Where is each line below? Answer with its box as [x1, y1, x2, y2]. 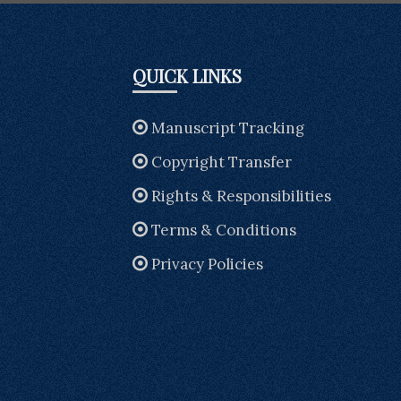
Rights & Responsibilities [150, 185, 331, 206]
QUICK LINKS [132, 63, 242, 88]
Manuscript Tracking [150, 117, 304, 138]
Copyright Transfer [150, 151, 292, 172]
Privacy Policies [150, 253, 263, 274]
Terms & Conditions [150, 219, 296, 240]
